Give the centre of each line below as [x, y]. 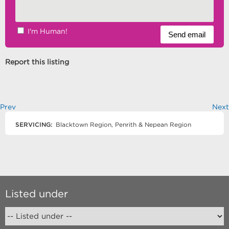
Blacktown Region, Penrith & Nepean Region [122, 125]
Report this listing [37, 62]
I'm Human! [48, 31]
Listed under [37, 194]
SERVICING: [34, 125]
